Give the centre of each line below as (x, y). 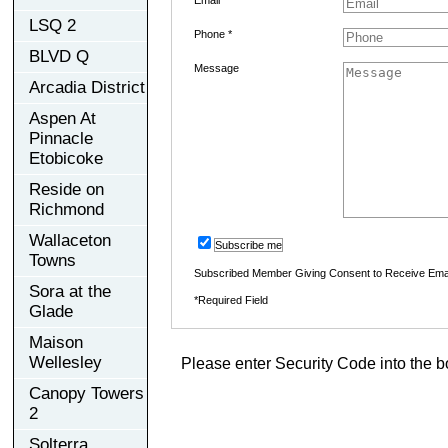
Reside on (66, 189)
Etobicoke (66, 158)
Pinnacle (61, 138)
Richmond (66, 209)
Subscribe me (248, 244)
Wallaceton (70, 240)
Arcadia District (87, 87)
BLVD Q (59, 56)
